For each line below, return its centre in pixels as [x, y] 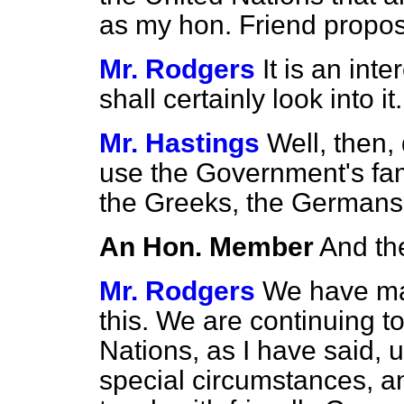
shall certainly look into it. [251, 99]
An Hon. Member [207, 247]
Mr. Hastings [179, 143]
